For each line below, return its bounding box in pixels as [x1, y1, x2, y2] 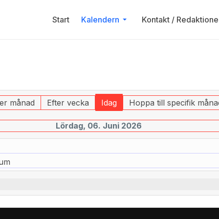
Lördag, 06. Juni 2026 [56, 121, 142, 131]
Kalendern [81, 15, 119, 24]
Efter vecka [47, 98, 89, 108]
